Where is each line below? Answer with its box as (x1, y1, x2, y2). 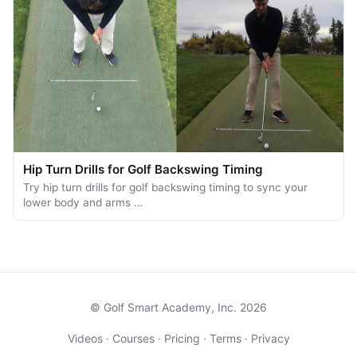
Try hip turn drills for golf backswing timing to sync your (23, 181, 308, 194)
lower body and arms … (23, 196, 143, 210)
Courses (112, 331, 155, 346)
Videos (67, 331, 103, 346)
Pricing (163, 331, 200, 346)
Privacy (250, 331, 290, 346)
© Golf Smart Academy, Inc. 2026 (90, 300, 267, 315)
